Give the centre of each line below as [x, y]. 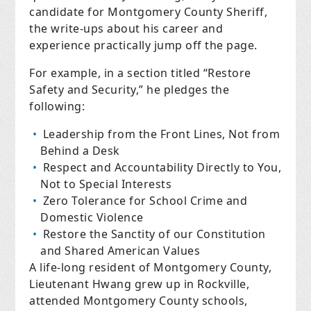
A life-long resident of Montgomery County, [151, 268]
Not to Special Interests [106, 184]
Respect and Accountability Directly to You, [162, 168]
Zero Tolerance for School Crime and [145, 201]
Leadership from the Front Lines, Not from [161, 134]
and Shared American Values [120, 251]
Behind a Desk [80, 151]
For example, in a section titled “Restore [140, 73]
